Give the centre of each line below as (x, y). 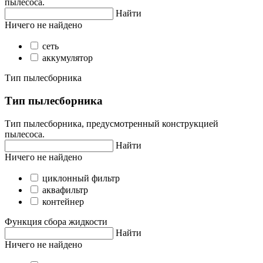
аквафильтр (65, 190)
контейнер (63, 201)
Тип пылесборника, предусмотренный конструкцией (112, 123)
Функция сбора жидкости (56, 221)
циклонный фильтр (81, 178)
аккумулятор (68, 58)
